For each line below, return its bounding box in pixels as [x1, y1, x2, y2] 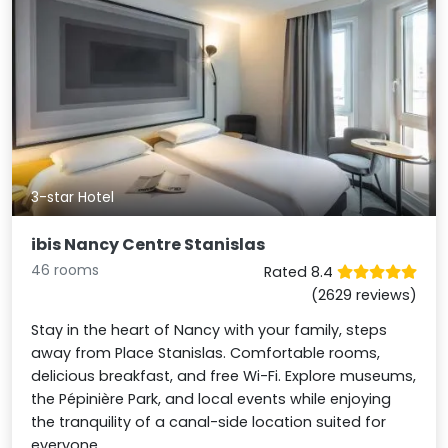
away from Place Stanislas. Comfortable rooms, [31, 342, 381, 363]
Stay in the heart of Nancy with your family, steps [31, 319, 388, 340]
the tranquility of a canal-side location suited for [31, 411, 387, 432]
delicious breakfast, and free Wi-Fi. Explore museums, [31, 365, 417, 386]
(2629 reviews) [310, 284, 417, 305]
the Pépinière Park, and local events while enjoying [31, 388, 392, 409]
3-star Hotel [31, 186, 115, 207]
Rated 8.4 [263, 261, 337, 282]
